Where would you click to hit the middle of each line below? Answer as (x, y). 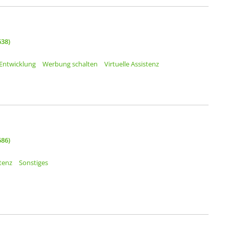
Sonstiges (33, 163)
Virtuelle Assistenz (132, 64)
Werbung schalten (70, 64)
